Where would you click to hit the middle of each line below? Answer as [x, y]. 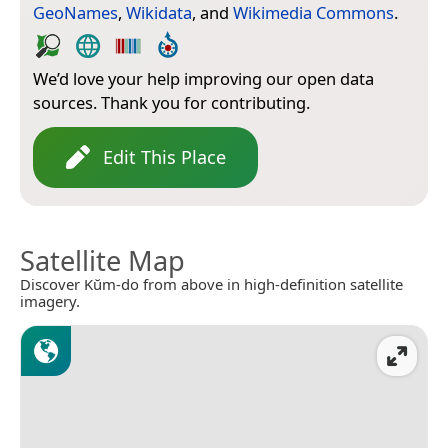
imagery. [50, 300]
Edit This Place [164, 156]
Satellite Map [102, 260]
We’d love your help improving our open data [203, 78]
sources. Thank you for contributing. [171, 102]
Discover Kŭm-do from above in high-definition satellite [211, 283]
